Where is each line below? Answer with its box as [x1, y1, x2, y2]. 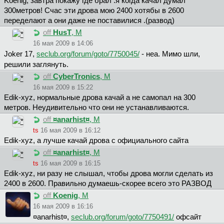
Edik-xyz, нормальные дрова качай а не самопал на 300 [4, 93, 195, 102]
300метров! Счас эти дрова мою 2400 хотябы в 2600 [4, 6, 184, 15]
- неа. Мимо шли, [139, 50, 200, 58]
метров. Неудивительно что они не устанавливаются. [4, 103, 189, 112]
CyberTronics [53, 72, 100, 81]
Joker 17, [4, 50, 36, 58]
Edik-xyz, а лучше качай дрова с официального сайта [4, 136, 188, 145]
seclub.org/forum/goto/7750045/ [36, 50, 139, 58]
